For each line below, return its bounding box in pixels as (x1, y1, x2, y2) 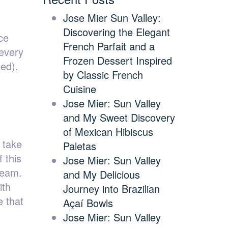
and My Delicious (63, 167, 140, 182)
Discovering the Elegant (63, 24, 170, 39)
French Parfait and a (63, 39, 155, 53)
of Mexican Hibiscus (63, 124, 153, 139)
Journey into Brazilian (63, 181, 160, 196)
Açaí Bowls (63, 195, 113, 210)
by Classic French (63, 67, 143, 82)
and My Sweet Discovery (63, 110, 175, 125)
